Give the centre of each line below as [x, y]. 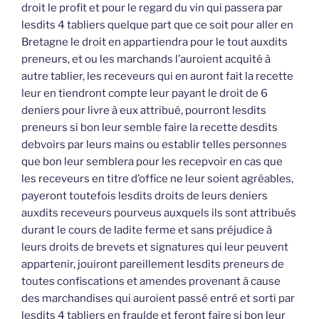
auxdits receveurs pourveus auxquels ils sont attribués [159, 213]
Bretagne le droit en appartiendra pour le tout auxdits [155, 42]
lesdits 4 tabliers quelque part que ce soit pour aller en [157, 25]
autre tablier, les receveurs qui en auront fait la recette [157, 76]
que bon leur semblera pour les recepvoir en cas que [152, 161]
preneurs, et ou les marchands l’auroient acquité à [146, 59]
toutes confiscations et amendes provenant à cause [151, 281]
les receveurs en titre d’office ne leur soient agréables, [157, 178]
